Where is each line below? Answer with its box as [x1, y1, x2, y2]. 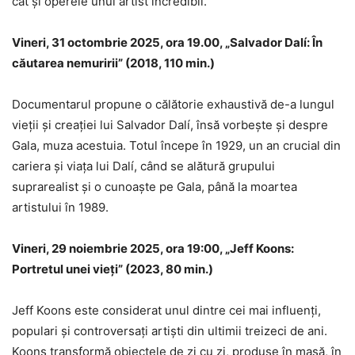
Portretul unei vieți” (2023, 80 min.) [12, 261, 213, 277]
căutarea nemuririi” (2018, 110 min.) [12, 55, 215, 71]
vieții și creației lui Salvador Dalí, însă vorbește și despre [12, 116, 328, 132]
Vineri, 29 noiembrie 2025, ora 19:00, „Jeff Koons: [12, 240, 294, 256]
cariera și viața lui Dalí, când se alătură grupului [12, 158, 275, 174]
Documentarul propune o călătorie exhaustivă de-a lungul [12, 96, 334, 112]
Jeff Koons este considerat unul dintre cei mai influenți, [12, 302, 321, 318]
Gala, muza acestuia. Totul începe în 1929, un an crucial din [12, 137, 341, 153]
